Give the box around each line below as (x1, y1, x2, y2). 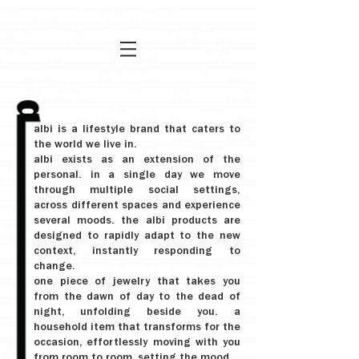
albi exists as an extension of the (34, 155, 240, 166)
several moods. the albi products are (34, 216, 240, 227)
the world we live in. (34, 139, 137, 151)
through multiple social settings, (34, 185, 240, 196)
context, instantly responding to (34, 246, 240, 257)
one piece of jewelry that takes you (34, 276, 240, 288)
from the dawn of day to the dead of (34, 292, 240, 303)
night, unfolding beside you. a (34, 307, 240, 318)
